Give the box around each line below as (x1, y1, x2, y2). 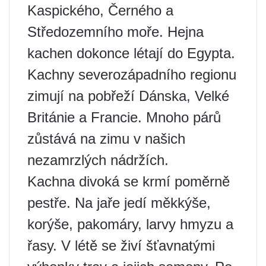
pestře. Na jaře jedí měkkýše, (27, 195, 211, 211)
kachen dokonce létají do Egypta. (27, 45, 235, 61)
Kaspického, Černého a (27, 2, 173, 18)
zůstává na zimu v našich (27, 131, 185, 147)
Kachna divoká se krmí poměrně (27, 173, 230, 189)
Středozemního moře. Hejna (27, 24, 204, 40)
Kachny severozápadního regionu (27, 66, 236, 83)
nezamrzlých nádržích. (27, 152, 169, 168)
